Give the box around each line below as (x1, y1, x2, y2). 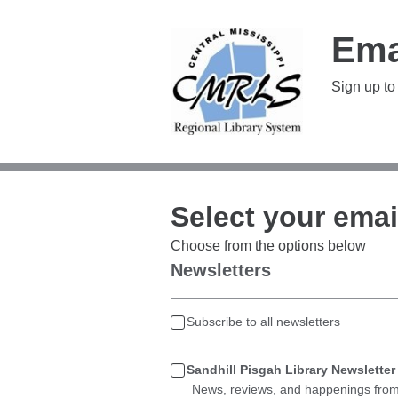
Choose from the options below (171, 238, 366, 253)
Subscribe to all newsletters (187, 314, 340, 329)
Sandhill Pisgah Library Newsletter (187, 362, 395, 377)
